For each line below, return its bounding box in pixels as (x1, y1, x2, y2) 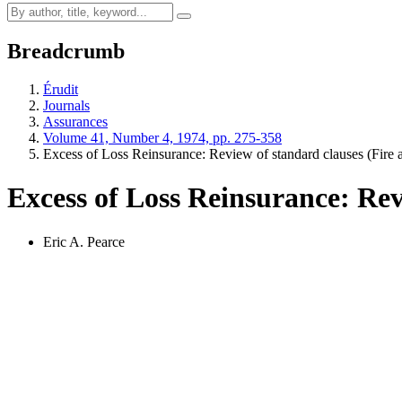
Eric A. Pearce (43, 233, 125, 249)
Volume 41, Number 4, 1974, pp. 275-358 (43, 129, 282, 145)
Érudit (43, 81, 78, 97)
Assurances (43, 113, 108, 129)
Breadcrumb (7, 39, 125, 63)
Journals (43, 97, 90, 113)
